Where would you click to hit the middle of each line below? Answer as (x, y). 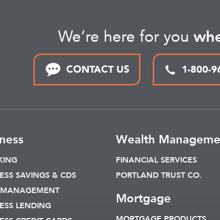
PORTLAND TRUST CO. (159, 175)
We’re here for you (126, 37)
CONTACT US (98, 69)
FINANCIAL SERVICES (156, 160)
